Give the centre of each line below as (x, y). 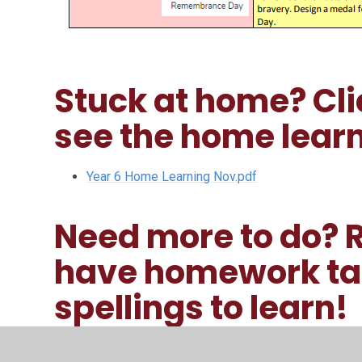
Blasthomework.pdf (142, 348)
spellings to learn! (202, 308)
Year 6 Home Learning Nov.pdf (172, 177)
